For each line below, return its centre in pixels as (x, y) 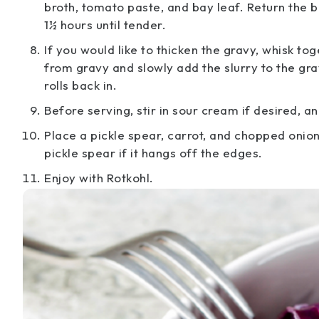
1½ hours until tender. (105, 25)
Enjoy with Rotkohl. (99, 178)
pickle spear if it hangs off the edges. (153, 153)
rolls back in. (80, 85)
